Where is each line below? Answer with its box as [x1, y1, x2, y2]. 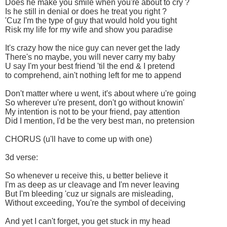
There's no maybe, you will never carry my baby [5, 53, 175, 62]
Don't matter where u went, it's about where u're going [5, 89, 196, 98]
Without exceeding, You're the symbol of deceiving [5, 199, 185, 208]
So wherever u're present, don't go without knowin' [5, 98, 184, 107]
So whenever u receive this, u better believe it [5, 171, 168, 180]
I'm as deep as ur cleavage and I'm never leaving [5, 180, 179, 190]
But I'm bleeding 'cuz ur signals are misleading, [5, 190, 173, 199]
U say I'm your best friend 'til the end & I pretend [5, 62, 175, 71]
